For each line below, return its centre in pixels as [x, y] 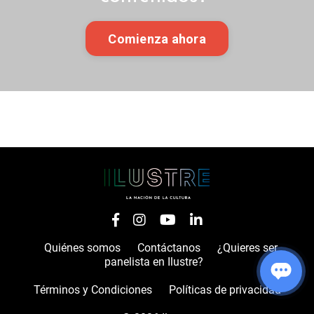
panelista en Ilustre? [153, 262]
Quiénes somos [82, 248]
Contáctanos [169, 248]
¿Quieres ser [247, 248]
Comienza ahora [157, 39]
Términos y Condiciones [93, 290]
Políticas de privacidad [225, 290]
